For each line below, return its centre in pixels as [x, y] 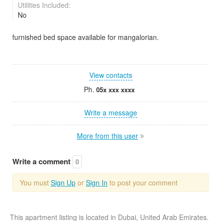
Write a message [110, 112]
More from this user [108, 135]
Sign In [97, 182]
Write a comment [42, 161]
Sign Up [63, 182]
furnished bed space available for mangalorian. [86, 37]
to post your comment [143, 182]
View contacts [110, 75]
